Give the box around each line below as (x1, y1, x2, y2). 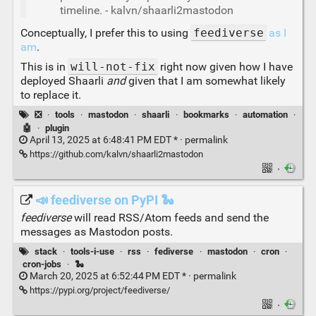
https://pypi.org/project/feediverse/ (27, 285, 170, 296)
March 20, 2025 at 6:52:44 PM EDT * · (27, 270, 193, 283)
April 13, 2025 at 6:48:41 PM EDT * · (27, 134, 185, 147)
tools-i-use (70, 245, 114, 257)
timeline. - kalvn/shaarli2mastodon (59, 4, 233, 18)
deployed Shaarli (20, 74, 107, 88)
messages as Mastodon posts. (20, 224, 173, 238)
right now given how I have (157, 60, 293, 74)
